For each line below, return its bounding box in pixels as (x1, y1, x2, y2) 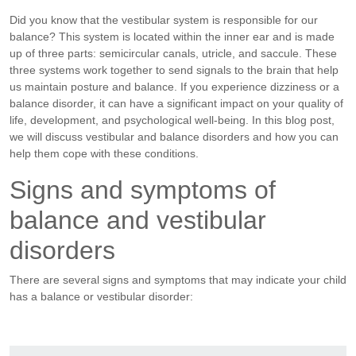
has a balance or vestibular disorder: (10, 289, 193, 303)
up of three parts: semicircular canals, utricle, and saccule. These (10, 46, 337, 60)
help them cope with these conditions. (10, 146, 199, 160)
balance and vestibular (10, 205, 266, 234)
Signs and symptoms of (10, 175, 276, 204)
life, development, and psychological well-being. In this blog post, (10, 113, 335, 126)
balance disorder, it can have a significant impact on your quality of (10, 96, 343, 110)
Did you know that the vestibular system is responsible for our (10, 13, 318, 26)
